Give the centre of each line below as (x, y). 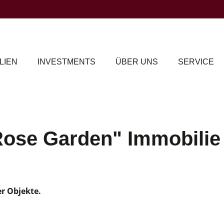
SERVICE (196, 61)
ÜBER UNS (137, 61)
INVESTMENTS (66, 61)
